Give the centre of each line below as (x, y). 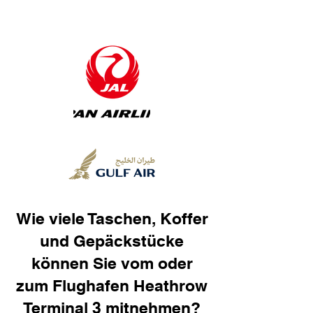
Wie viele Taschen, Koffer (112, 218)
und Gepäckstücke (112, 241)
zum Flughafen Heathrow (112, 285)
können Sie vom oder (112, 263)
